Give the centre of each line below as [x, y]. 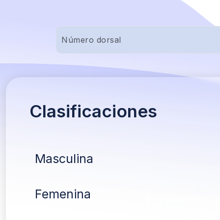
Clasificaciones [93, 111]
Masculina [64, 159]
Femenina [63, 194]
